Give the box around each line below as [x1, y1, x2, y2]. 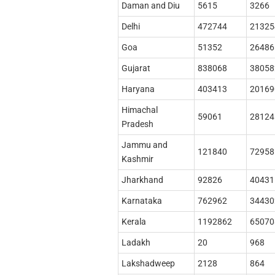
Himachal [121, 105, 158, 115]
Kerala [121, 217, 146, 227]
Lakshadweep [121, 258, 175, 269]
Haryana [121, 84, 155, 95]
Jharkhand [121, 175, 163, 185]
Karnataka [121, 196, 162, 206]
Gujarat [121, 63, 150, 74]
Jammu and [121, 140, 168, 150]
